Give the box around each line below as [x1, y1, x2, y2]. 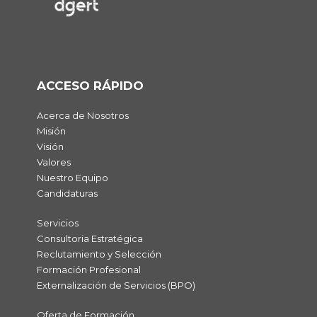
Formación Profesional [36, 264, 141, 276]
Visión [36, 141, 64, 153]
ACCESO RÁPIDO [36, 79, 144, 93]
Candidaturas [36, 188, 98, 200]
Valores [36, 156, 71, 168]
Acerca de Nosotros [36, 110, 129, 122]
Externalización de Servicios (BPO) [36, 279, 195, 292]
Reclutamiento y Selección [36, 248, 161, 260]
